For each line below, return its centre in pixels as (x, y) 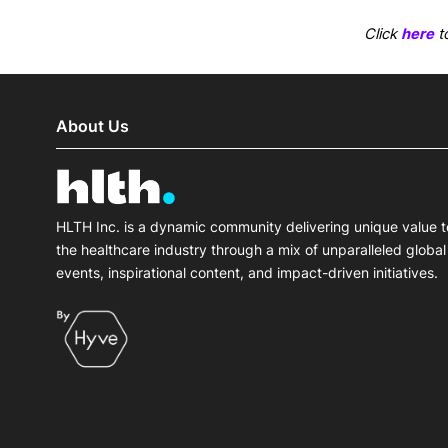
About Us (92, 126)
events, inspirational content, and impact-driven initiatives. (247, 272)
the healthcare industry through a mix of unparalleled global (251, 249)
